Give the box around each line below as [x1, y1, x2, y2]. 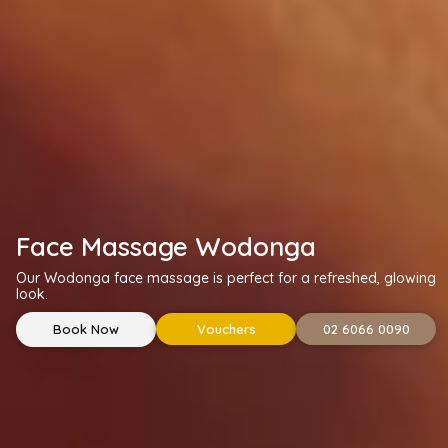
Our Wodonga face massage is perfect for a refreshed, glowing [16, 268, 437, 287]
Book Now [53, 320, 120, 337]
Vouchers [196, 321, 256, 337]
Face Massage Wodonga [16, 229, 317, 263]
